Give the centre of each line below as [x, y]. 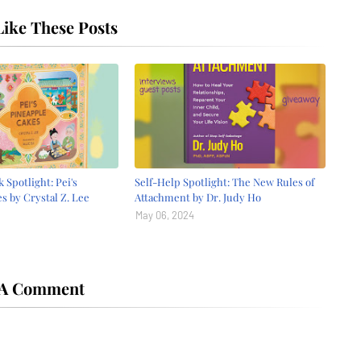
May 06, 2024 [165, 215]
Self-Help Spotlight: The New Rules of [225, 181]
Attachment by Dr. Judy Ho [198, 197]
